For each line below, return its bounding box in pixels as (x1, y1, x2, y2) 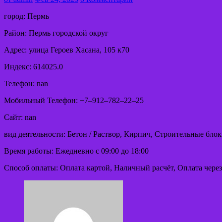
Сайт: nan (4, 113, 36, 122)
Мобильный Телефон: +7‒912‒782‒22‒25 (4, 96, 144, 105)
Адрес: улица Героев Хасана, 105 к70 (4, 46, 129, 55)
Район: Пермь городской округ (4, 29, 109, 38)
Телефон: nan (4, 79, 48, 88)
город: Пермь (4, 12, 49, 21)
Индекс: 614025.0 (4, 62, 63, 71)
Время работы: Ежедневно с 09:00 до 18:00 (4, 147, 149, 156)
